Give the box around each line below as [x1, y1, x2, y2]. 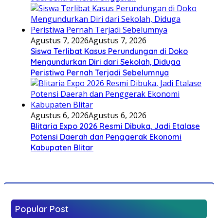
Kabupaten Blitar [31, 142, 93, 152]
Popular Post [15, 203, 69, 215]
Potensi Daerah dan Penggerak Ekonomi [31, 131, 182, 142]
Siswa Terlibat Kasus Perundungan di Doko [31, 46, 188, 56]
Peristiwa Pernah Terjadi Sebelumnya [31, 67, 169, 77]
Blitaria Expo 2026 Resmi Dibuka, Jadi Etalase [31, 121, 200, 131]
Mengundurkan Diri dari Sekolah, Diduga [31, 56, 181, 67]
